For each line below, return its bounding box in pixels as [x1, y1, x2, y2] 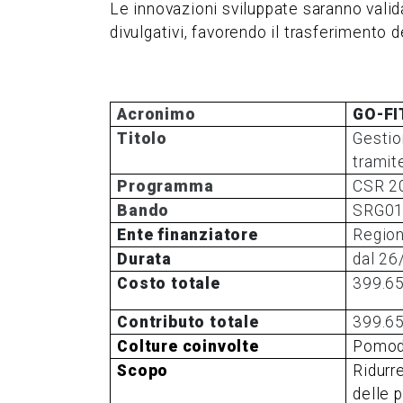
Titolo [117, 129, 167, 148]
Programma [117, 176, 214, 195]
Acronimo [117, 104, 196, 123]
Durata [117, 249, 172, 268]
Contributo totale [117, 312, 259, 331]
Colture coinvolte [117, 336, 259, 355]
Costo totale [117, 273, 220, 292]
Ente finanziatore [117, 225, 258, 244]
